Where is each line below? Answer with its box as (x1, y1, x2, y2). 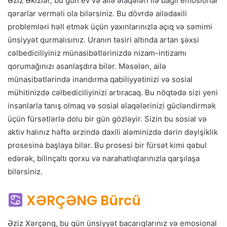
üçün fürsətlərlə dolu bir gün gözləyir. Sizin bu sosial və (8, 114, 207, 124)
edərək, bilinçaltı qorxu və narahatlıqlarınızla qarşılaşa (8, 154, 200, 164)
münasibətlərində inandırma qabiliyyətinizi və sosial (8, 74, 193, 85)
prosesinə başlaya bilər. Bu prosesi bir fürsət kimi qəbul (8, 140, 207, 150)
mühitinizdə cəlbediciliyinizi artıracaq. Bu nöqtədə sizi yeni (8, 88, 218, 98)
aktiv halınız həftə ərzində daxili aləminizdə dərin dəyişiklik (8, 127, 218, 137)
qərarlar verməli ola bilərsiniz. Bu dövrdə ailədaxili (8, 9, 187, 19)
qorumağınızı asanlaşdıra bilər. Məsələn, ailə (8, 61, 166, 71)
